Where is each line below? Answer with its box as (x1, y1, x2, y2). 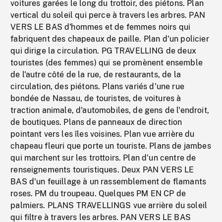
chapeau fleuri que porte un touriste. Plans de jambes (10, 141, 211, 151)
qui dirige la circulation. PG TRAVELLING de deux (10, 46, 196, 55)
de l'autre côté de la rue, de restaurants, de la (10, 70, 181, 79)
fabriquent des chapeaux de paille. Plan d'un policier (10, 34, 209, 44)
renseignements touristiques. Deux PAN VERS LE (10, 165, 194, 174)
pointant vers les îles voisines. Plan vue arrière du (10, 129, 195, 139)
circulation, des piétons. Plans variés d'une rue (10, 82, 184, 91)
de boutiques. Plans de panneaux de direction (10, 117, 182, 127)
